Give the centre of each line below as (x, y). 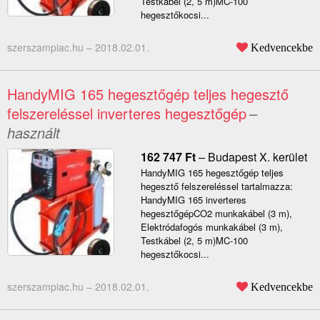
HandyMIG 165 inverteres (193, 200)
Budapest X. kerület (257, 157)
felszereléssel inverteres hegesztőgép (127, 114)
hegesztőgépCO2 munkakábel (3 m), (216, 214)
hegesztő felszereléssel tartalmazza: (216, 186)
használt (34, 133)
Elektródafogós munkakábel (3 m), (211, 227)
